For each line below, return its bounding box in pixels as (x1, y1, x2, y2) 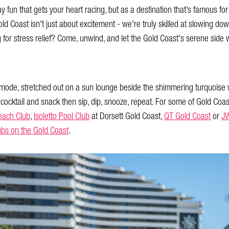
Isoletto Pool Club (34, 108, 89, 125)
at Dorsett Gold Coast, (89, 108, 164, 125)
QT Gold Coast (164, 108, 211, 125)
